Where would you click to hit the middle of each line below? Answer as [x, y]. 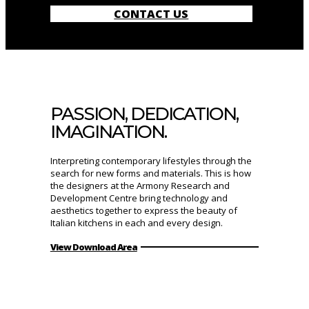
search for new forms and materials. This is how [150, 173]
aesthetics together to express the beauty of [143, 211]
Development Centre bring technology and [139, 198]
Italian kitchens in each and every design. [136, 223]
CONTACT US [151, 14]
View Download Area [93, 247]
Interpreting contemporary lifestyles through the [151, 161]
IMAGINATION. [108, 132]
